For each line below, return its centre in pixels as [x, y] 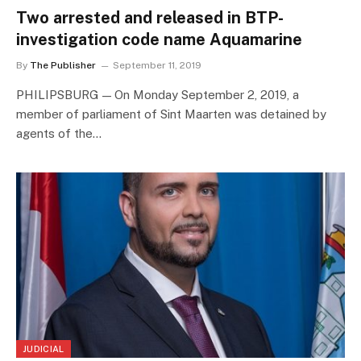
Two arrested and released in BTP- [150, 18]
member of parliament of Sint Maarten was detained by [171, 114]
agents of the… [59, 134]
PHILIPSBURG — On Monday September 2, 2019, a [158, 95]
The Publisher [63, 66]
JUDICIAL [44, 349]
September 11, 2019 [157, 66]
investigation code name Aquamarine [159, 40]
